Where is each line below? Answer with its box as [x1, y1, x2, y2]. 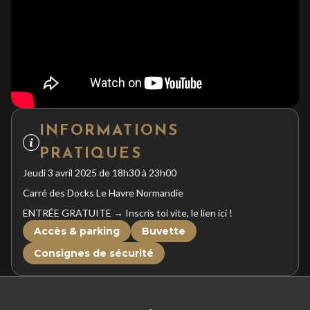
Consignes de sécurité [34, 246, 154, 259]
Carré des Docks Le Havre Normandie [23, 186, 183, 199]
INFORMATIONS [39, 122, 179, 139]
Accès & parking [34, 224, 120, 237]
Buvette [142, 224, 185, 237]
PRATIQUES [39, 145, 142, 162]
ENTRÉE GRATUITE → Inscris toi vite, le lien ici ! [23, 206, 232, 219]
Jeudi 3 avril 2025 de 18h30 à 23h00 [23, 166, 176, 179]
